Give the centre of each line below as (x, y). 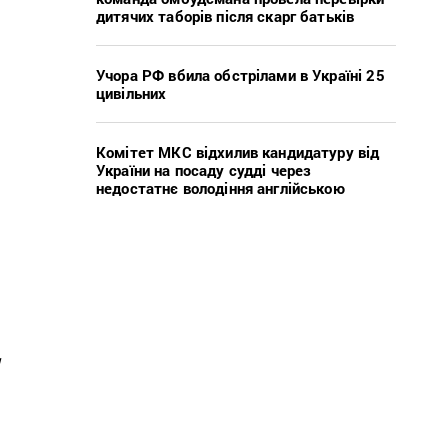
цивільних (131, 92)
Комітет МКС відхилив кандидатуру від (238, 151)
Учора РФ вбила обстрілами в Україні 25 (240, 74)
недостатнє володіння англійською (220, 187)
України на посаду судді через (204, 169)
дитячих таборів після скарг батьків (225, 15)
